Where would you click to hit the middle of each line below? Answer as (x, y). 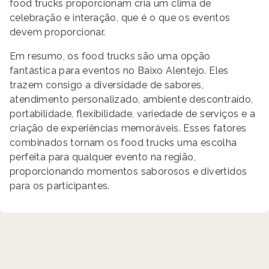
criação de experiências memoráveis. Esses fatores (128, 128)
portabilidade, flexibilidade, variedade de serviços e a (132, 113)
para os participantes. (60, 186)
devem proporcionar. (58, 32)
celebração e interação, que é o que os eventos (120, 17)
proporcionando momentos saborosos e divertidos (128, 171)
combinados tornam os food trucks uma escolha (123, 142)
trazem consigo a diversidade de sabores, (107, 85)
